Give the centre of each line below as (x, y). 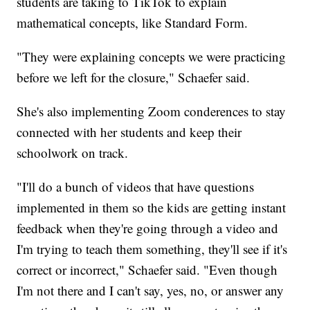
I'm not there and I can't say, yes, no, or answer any (151, 291)
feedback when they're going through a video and (148, 228)
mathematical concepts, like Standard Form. (133, 23)
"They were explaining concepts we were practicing (152, 57)
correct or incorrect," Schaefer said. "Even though (147, 270)
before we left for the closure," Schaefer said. (134, 77)
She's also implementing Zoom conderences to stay (152, 111)
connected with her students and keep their (129, 132)
